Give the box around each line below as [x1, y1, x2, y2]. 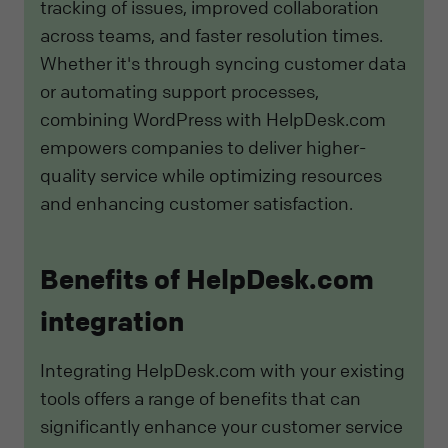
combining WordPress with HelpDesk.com [40, 107, 386, 130]
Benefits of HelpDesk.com [40, 262, 374, 296]
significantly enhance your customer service [40, 415, 403, 438]
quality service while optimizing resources [40, 163, 382, 186]
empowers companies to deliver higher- [40, 135, 366, 158]
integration [40, 304, 184, 338]
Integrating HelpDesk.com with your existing [40, 359, 405, 382]
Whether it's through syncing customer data [40, 51, 406, 74]
